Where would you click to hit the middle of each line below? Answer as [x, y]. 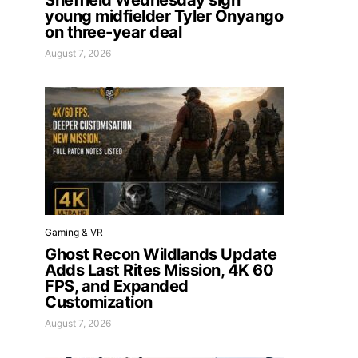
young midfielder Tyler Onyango [164, 16]
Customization [99, 302]
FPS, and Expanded [117, 286]
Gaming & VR [74, 232]
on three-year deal [113, 32]
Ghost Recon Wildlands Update [161, 254]
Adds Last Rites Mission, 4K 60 [159, 270]
